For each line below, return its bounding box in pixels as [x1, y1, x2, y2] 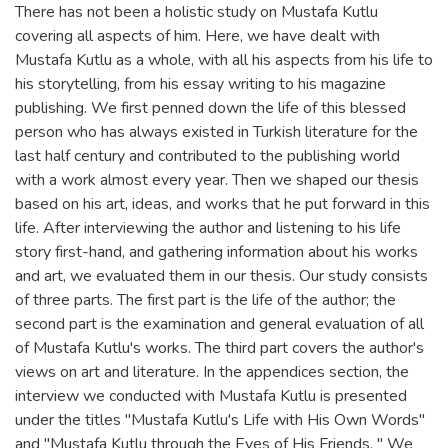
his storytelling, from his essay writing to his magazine [15, 72, 386, 95]
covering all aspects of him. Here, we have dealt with [15, 24, 380, 47]
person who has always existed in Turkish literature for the [15, 120, 418, 143]
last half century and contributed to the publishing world [15, 144, 400, 167]
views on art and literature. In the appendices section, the [15, 360, 409, 383]
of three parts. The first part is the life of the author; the [15, 288, 396, 311]
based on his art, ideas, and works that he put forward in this [15, 192, 430, 215]
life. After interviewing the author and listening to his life [15, 216, 401, 239]
